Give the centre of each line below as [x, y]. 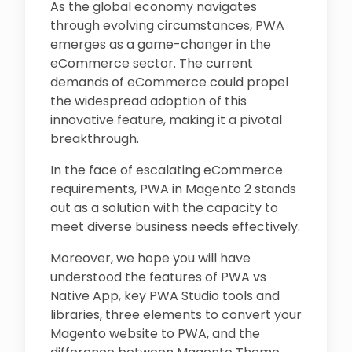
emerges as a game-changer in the [161, 44]
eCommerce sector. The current [152, 63]
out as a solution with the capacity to [164, 207]
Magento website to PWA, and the [155, 333]
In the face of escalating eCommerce [167, 170]
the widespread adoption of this [148, 101]
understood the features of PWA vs [158, 277]
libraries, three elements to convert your [176, 314]
